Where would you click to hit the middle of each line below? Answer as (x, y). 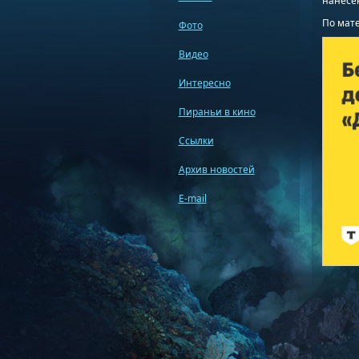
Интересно (204, 83)
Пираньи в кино (217, 112)
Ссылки (196, 141)
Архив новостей (216, 169)
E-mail (192, 198)
